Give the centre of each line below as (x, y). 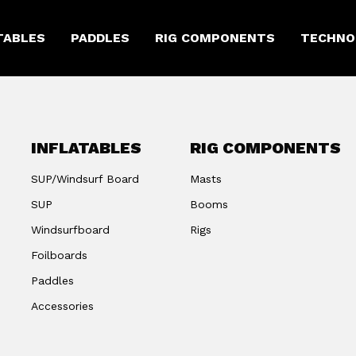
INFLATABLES (86, 148)
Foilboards (59, 255)
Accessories (62, 306)
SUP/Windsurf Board (85, 179)
